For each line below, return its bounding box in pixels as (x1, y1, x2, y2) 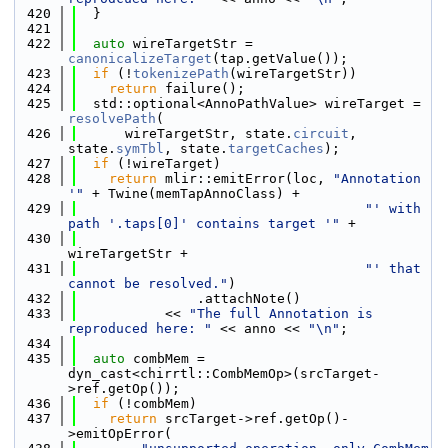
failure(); (157, 81, 245, 96)
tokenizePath (133, 66, 229, 81)
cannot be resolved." (68, 276, 228, 291)
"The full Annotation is (189, 306, 373, 321)
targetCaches (228, 141, 324, 156)
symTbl (116, 141, 164, 156)
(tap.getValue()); (212, 51, 348, 66)
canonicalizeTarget (68, 51, 212, 66)
